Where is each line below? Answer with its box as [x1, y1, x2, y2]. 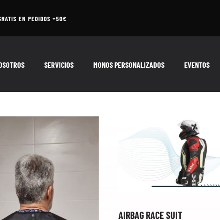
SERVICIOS [44, 59, 74, 69]
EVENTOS [184, 59, 210, 69]
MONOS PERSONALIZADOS [93, 59, 165, 69]
